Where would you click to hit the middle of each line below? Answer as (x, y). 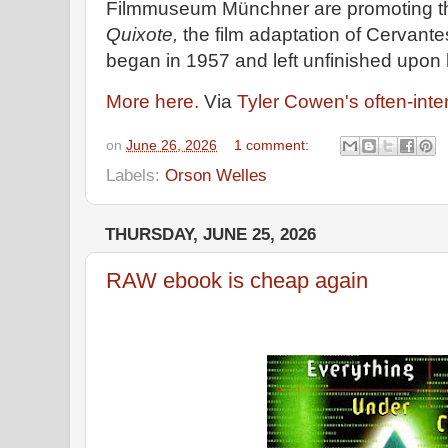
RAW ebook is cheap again (237, 280)
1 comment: (274, 145)
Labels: (135, 175)
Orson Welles (216, 175)
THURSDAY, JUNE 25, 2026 (210, 235)
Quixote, (142, 34)
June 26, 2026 (171, 145)
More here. (152, 101)
